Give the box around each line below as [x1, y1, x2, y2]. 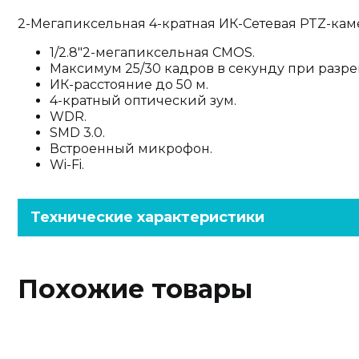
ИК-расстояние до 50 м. [50, 77, 208, 92]
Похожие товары [18, 273, 252, 305]
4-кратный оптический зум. [50, 93, 236, 108]
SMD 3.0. [50, 125, 105, 140]
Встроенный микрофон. [50, 141, 212, 156]
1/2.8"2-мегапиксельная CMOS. [50, 45, 255, 60]
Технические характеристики [30, 208, 264, 226]
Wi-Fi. [50, 157, 84, 172]
